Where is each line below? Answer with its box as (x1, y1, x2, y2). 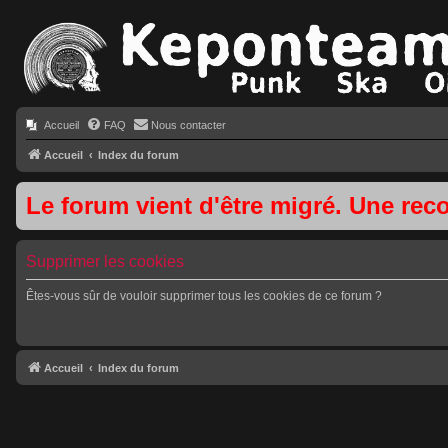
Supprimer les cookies (26, 253, 184, 270)
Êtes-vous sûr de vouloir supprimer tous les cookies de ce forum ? (26, 289, 382, 303)
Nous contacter (151, 119, 226, 131)
